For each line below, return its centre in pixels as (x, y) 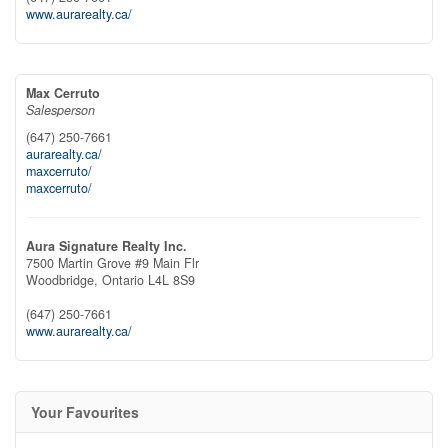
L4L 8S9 (171, 280)
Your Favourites (85, 412)
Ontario (123, 280)
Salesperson (60, 110)
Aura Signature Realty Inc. (106, 246)
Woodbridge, (64, 280)
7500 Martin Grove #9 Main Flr (112, 263)
